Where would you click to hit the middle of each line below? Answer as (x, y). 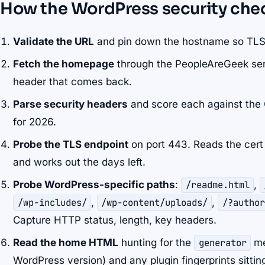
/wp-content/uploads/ (155, 203)
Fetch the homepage (64, 64)
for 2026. (35, 122)
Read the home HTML (66, 243)
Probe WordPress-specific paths (94, 185)
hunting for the (156, 243)
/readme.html (217, 185)
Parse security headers (71, 104)
